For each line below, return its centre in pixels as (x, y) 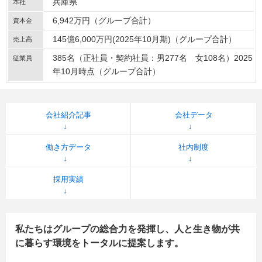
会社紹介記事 (68, 115)
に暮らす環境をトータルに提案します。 (99, 243)
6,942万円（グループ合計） (104, 20)
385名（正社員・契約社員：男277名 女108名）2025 (153, 58)
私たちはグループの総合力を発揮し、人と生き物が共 (127, 229)
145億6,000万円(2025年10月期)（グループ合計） (144, 39)
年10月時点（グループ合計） (106, 71)
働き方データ (68, 147)
